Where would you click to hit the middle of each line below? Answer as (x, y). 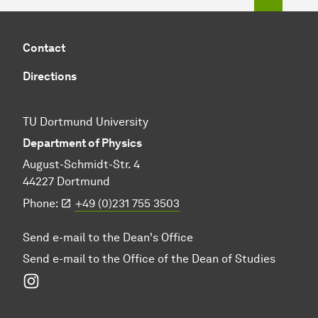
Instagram (66, 279)
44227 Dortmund (66, 181)
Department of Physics (82, 143)
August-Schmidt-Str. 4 (81, 164)
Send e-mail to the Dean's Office (108, 237)
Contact (44, 48)
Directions (50, 76)
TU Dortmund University (86, 121)
